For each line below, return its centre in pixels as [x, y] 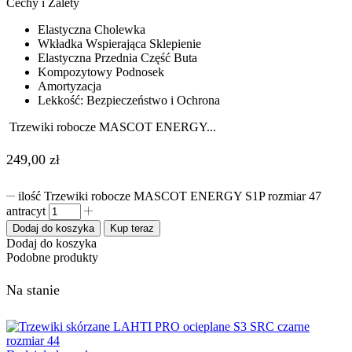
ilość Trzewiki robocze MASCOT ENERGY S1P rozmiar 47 [170, 196]
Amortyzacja [70, 86]
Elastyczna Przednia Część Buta [117, 57]
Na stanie [33, 290]
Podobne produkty [52, 257]
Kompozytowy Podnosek [101, 71]
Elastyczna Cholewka [92, 29]
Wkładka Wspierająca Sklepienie [119, 43]
